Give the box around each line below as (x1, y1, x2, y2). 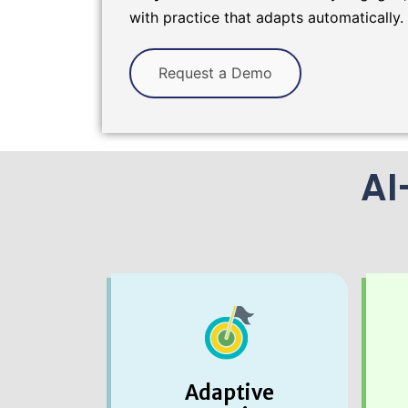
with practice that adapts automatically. (129, 7, 403, 26)
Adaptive (185, 379, 274, 405)
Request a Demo (158, 63, 272, 82)
